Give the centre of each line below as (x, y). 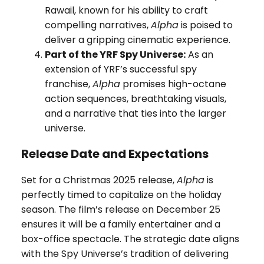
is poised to (205, 25)
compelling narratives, (98, 25)
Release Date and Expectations (115, 154)
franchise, (68, 84)
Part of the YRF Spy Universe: (115, 54)
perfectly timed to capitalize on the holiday (121, 195)
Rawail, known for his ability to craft (126, 10)
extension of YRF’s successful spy (121, 69)
